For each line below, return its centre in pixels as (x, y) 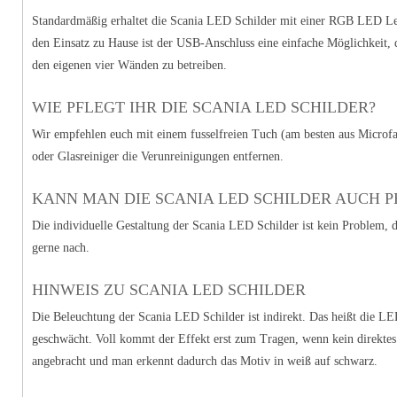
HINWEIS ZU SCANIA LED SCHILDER (169, 289)
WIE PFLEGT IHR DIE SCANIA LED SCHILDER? (204, 107)
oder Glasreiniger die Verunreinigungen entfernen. (158, 156)
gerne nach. (61, 247)
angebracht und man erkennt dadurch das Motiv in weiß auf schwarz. (205, 361)
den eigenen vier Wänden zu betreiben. (129, 65)
